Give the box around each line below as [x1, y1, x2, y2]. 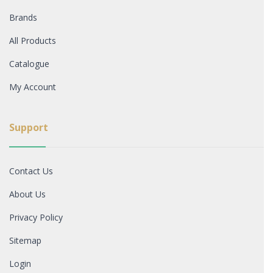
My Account [9, 81, 56, 93]
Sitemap [9, 235, 41, 247]
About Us [9, 188, 46, 200]
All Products [9, 35, 56, 47]
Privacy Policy [9, 211, 63, 224]
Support [9, 121, 48, 135]
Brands [9, 12, 37, 24]
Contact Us [9, 165, 53, 177]
